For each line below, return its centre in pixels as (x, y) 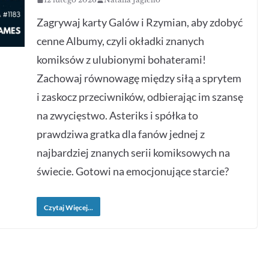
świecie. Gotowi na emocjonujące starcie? (133, 171)
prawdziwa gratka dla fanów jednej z (121, 134)
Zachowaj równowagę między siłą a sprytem (139, 78)
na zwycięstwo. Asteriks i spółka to (118, 115)
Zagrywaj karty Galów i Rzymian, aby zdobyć (140, 22)
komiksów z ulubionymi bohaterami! (122, 59)
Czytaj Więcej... (69, 207)
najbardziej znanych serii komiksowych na (134, 153)
